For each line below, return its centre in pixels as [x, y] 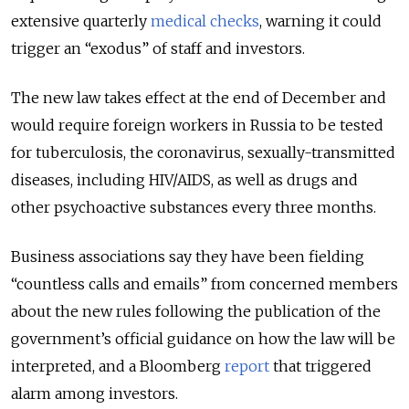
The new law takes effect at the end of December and [199, 98]
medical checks [205, 21]
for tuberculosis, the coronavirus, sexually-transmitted [203, 153]
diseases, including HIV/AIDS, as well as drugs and [184, 180]
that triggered [320, 367]
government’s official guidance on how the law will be [203, 339]
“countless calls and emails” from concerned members [204, 284]
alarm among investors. [94, 394]
